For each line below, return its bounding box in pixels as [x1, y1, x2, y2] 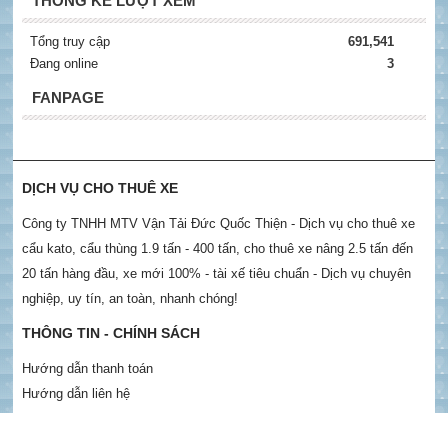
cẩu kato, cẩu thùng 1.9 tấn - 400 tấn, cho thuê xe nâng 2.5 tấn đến [21, 240, 413, 256]
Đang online [29, 55, 98, 71]
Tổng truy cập [29, 33, 110, 49]
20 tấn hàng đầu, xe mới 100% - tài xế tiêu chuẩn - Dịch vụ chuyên [21, 265, 411, 281]
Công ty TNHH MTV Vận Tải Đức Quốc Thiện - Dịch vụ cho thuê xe [21, 215, 415, 231]
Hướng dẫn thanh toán [21, 360, 153, 376]
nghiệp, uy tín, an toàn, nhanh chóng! [21, 290, 238, 306]
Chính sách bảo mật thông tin [21, 410, 193, 426]
